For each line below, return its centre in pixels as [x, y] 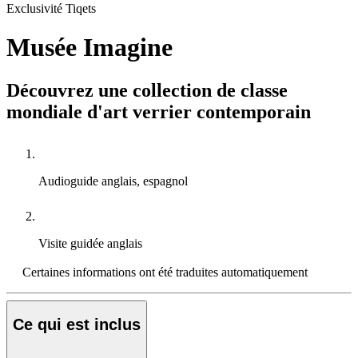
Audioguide [70, 181]
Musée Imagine [89, 48]
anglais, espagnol [145, 181]
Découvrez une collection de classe [147, 90]
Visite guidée [73, 243]
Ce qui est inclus [77, 325]
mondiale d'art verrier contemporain [159, 111]
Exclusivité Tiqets [51, 8]
